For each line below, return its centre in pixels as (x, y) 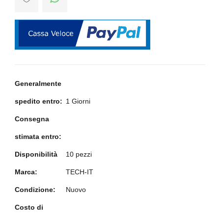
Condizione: (35, 190)
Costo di (29, 207)
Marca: (26, 172)
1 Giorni (78, 101)
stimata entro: (38, 137)
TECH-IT (80, 172)
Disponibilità (36, 154)
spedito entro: (39, 101)
